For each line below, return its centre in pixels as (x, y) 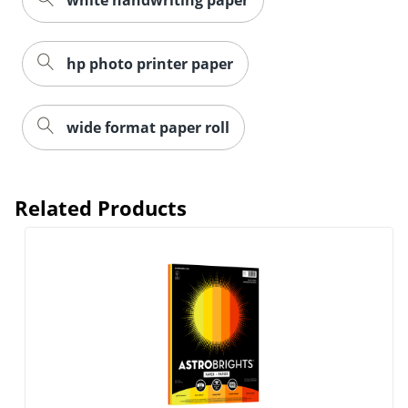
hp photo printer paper (150, 63)
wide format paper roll (148, 127)
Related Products (101, 207)
